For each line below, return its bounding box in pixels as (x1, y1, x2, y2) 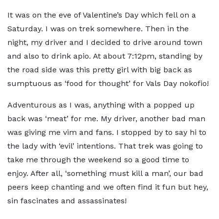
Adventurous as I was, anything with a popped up (7, 100, 195, 109)
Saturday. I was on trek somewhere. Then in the (7, 24, 189, 33)
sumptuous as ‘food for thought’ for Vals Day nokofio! (7, 79, 209, 88)
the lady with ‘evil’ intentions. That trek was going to (7, 141, 203, 151)
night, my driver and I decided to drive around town (7, 38, 202, 47)
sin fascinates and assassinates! (7, 196, 127, 205)
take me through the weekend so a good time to (7, 155, 189, 164)
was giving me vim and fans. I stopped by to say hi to (7, 128, 206, 137)
